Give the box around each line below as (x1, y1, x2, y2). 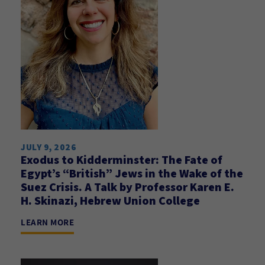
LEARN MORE (21, 216, 74, 228)
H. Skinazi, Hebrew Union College (21, 193, 200, 208)
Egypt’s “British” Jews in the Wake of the (21, 166, 243, 181)
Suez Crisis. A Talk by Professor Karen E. (21, 179, 234, 195)
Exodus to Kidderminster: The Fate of (21, 152, 222, 167)
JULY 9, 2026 (21, 141, 76, 153)
